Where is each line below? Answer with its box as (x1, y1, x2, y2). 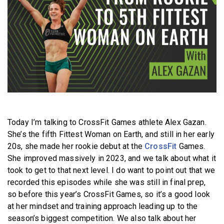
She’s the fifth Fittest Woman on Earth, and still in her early (7, 129, 214, 139)
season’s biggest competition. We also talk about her (7, 213, 196, 223)
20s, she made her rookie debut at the (7, 141, 145, 151)
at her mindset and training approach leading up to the (7, 201, 198, 211)
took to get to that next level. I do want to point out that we (7, 165, 215, 175)
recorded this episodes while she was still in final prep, (7, 177, 206, 187)
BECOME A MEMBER (80, 4, 148, 12)
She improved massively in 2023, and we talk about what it (7, 153, 216, 163)
